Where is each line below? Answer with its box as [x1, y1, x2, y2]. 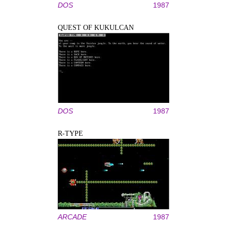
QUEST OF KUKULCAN [58, 24, 134, 31]
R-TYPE [58, 130, 83, 137]
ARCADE [58, 213, 87, 221]
